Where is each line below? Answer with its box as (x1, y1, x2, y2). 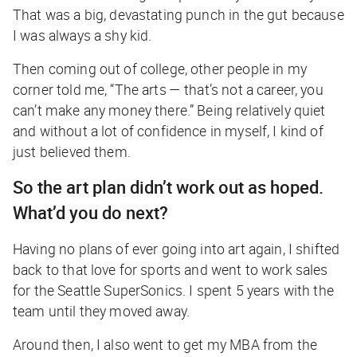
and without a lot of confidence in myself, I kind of (13, 120, 324, 140)
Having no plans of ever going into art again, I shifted (13, 238, 340, 258)
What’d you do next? (13, 200, 168, 224)
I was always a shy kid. (13, 25, 152, 45)
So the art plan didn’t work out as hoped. (13, 175, 324, 198)
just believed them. (13, 141, 131, 161)
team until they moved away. (13, 300, 190, 320)
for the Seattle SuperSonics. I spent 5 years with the (13, 280, 334, 300)
